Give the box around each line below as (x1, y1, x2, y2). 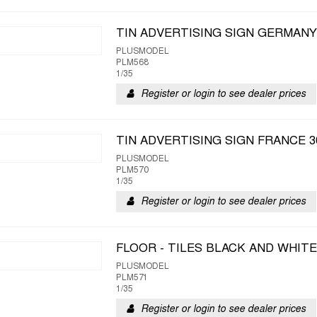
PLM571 (116, 274, 148, 282)
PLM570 (116, 166, 149, 175)
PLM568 (116, 59, 149, 67)
